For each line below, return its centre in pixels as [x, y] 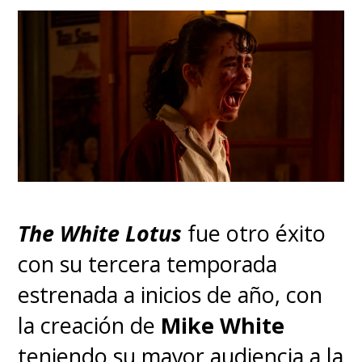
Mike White [223, 325]
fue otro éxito [254, 233]
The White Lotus [100, 233]
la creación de [90, 325]
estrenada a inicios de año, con [170, 294]
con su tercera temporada [148, 263]
